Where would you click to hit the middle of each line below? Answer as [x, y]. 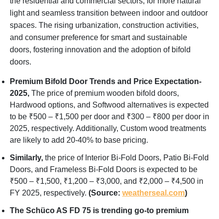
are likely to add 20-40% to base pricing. [80, 140]
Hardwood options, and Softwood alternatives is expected [109, 105]
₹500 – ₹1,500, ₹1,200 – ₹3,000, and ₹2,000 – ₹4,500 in [107, 181]
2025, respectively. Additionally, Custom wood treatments [108, 128]
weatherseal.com [153, 193]
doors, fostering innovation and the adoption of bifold [100, 49]
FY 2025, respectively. [49, 193]
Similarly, [26, 157]
